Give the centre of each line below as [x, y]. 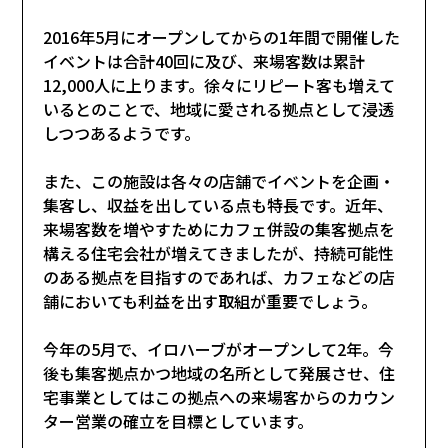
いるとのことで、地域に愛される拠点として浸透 [219, 108]
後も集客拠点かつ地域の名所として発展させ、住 [219, 372]
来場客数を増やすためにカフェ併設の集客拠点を [219, 228]
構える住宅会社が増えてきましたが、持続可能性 [219, 252]
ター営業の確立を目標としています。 [178, 420]
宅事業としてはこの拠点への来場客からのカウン [219, 396]
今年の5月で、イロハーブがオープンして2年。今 [219, 348]
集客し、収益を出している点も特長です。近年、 [218, 204]
